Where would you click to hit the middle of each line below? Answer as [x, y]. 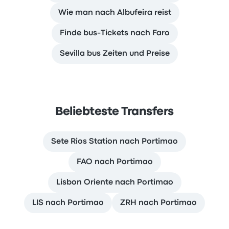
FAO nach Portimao [114, 162]
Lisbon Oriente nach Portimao [114, 182]
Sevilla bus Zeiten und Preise [114, 54]
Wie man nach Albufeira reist [114, 13]
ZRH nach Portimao [158, 203]
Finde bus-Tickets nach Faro [114, 33]
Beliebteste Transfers [114, 112]
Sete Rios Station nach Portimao [114, 142]
